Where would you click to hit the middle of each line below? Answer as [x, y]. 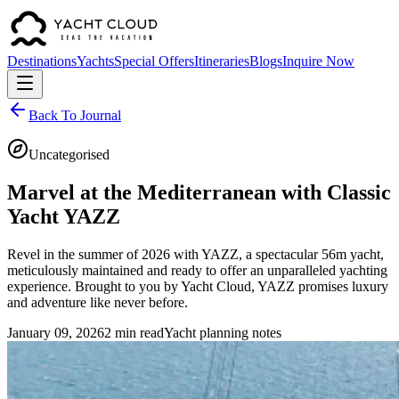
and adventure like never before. [98, 302]
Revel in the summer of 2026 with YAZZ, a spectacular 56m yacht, [195, 254]
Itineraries [222, 61]
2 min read [134, 332]
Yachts [95, 61]
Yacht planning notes [223, 332]
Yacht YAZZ [64, 216]
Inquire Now [318, 61]
